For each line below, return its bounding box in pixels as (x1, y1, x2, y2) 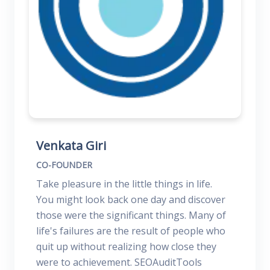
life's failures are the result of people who (36, 224, 225, 238)
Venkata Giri (36, 137, 106, 154)
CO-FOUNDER (36, 159, 92, 171)
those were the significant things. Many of (36, 209, 226, 222)
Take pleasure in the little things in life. (36, 177, 212, 191)
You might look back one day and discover (36, 193, 225, 207)
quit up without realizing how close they (36, 240, 216, 254)
